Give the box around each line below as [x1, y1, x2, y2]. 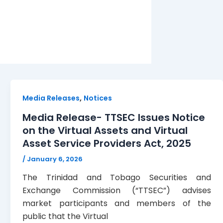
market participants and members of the [22, 198, 211, 210]
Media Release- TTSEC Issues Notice [22, 110, 206, 124]
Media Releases [22, 93, 80, 103]
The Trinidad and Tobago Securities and [22, 172, 211, 184]
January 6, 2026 [27, 154, 83, 164]
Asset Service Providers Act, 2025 [22, 136, 192, 150]
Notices [84, 93, 112, 103]
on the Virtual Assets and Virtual [22, 123, 188, 137]
